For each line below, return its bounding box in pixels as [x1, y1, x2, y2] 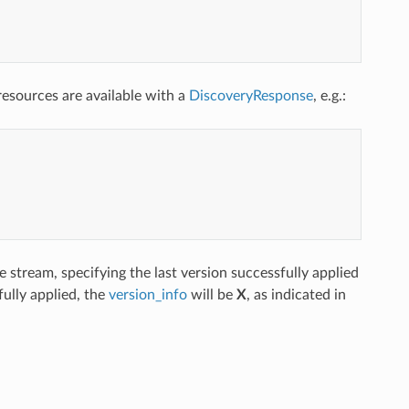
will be [186, 287, 236, 302]
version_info [108, 287, 187, 302]
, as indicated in [246, 287, 346, 302]
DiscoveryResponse [188, 88, 313, 103]
